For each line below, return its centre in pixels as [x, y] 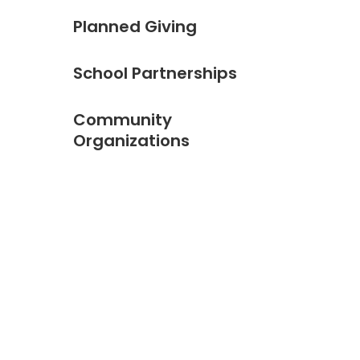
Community [123, 120]
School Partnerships [155, 73]
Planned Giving [135, 27]
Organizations [131, 141]
